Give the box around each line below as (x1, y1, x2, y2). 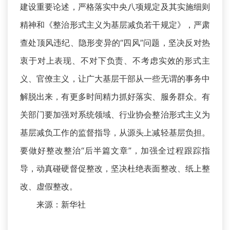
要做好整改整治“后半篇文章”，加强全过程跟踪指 (20, 145, 210, 156)
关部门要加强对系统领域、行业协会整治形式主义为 (20, 109, 210, 120)
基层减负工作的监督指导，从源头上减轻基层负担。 (20, 127, 210, 138)
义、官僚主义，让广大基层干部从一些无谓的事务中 (20, 73, 210, 84)
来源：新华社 (20, 199, 86, 210)
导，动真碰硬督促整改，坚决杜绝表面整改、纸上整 (20, 163, 210, 174)
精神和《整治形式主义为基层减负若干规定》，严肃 (20, 20, 210, 30)
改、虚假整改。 (20, 181, 78, 192)
